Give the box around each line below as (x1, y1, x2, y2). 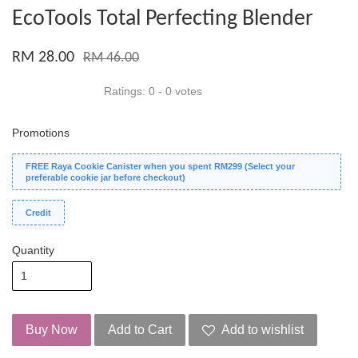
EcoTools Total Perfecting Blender (12, 8, 313, 31)
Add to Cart (108, 323, 172, 337)
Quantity (12, 244, 54, 257)
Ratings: (104, 85, 149, 98)
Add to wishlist (221, 323, 304, 337)
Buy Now (26, 323, 78, 337)
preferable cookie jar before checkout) (26, 173, 185, 183)
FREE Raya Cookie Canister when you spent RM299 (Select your (26, 161, 295, 172)
